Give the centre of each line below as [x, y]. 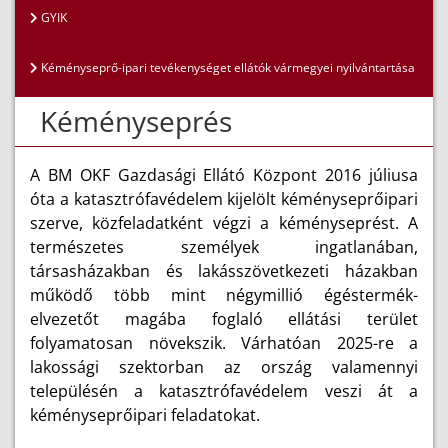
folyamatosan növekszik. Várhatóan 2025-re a [224, 343]
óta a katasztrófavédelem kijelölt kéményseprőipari [224, 199]
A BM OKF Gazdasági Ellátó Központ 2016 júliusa [224, 175]
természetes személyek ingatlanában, [224, 247]
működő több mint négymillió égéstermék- [224, 295]
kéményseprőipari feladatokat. [145, 415]
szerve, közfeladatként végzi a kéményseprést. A [224, 223]
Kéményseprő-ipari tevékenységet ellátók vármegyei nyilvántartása [226, 68]
